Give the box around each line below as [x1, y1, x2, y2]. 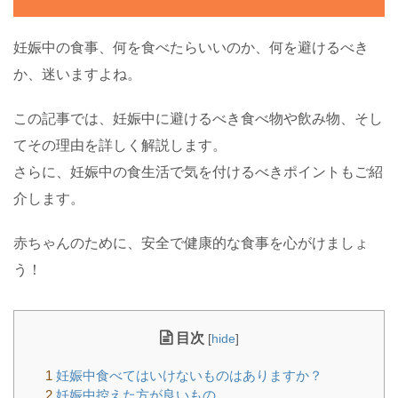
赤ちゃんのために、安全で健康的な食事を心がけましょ [13, 235, 369, 251]
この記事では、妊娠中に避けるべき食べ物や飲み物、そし [13, 111, 383, 127]
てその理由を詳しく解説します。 [13, 138, 227, 154]
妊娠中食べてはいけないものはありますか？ [52, 367, 322, 383]
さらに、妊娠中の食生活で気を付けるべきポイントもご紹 [13, 164, 383, 180]
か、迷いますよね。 [13, 67, 141, 83]
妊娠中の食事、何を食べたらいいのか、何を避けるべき [13, 40, 369, 56]
